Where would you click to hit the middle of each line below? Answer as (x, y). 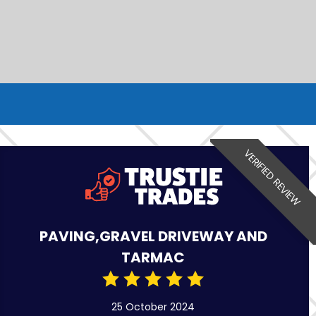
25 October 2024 (153, 306)
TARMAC (153, 257)
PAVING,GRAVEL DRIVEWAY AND (153, 236)
